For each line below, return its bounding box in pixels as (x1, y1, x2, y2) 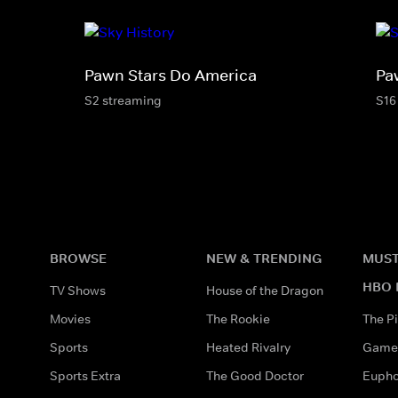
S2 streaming (84, 92, 162, 108)
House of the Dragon (206, 282, 323, 298)
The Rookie (206, 310, 270, 327)
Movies (50, 310, 91, 327)
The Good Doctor (206, 367, 304, 384)
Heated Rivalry (206, 338, 291, 355)
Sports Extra (50, 367, 121, 384)
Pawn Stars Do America (84, 65, 257, 85)
